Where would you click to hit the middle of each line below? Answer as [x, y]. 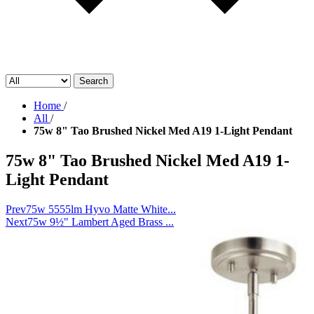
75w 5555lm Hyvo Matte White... [101, 209]
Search [94, 81]
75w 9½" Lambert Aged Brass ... [101, 221]
